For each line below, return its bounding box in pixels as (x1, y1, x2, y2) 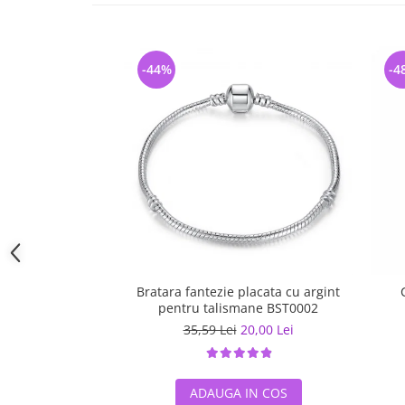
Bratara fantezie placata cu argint (137, 283, 340, 300)
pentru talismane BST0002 (267, 299, 318, 316)
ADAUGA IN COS (189, 384, 287, 401)
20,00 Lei (240, 321, 294, 338)
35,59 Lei (183, 321, 237, 338)
